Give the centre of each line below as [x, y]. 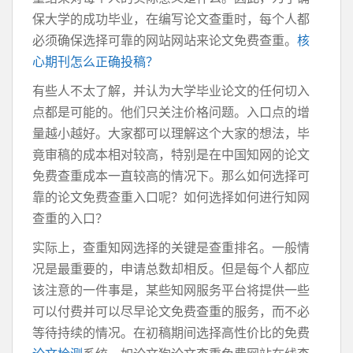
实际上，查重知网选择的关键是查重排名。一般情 [171, 247]
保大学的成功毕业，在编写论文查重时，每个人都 [171, 19]
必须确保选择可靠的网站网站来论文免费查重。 [165, 40]
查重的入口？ [70, 218]
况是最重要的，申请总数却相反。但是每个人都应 [171, 269]
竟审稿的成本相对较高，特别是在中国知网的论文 [171, 154]
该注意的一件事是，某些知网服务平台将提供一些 [171, 290]
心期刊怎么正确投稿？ [95, 61]
